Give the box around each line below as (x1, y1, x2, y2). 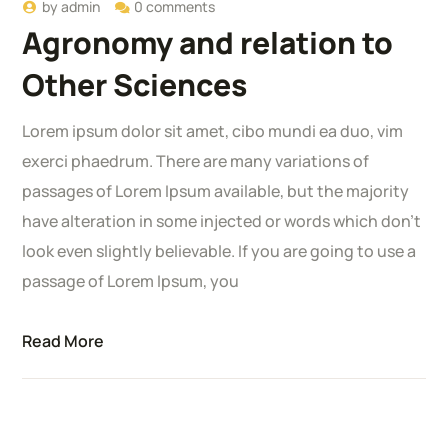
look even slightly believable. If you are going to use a (22, 240, 417, 263)
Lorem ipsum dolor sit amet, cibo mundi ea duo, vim (22, 120, 404, 143)
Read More (22, 330, 105, 353)
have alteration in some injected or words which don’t (22, 210, 422, 233)
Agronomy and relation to (22, 22, 394, 64)
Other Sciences (22, 64, 248, 106)
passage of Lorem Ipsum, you (22, 270, 240, 293)
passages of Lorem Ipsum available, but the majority (22, 180, 410, 203)
